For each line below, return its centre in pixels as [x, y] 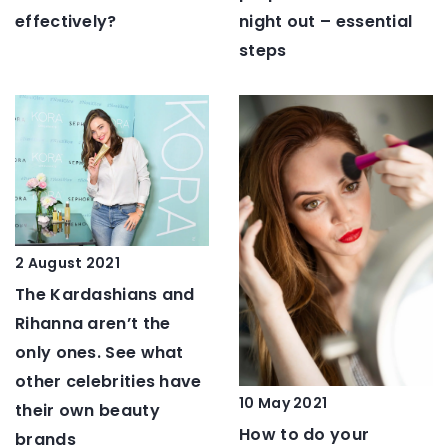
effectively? [66, 22]
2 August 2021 [67, 262]
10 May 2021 [283, 403]
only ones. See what [99, 352]
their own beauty [87, 410]
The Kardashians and [105, 294]
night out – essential [326, 22]
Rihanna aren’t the [93, 323]
